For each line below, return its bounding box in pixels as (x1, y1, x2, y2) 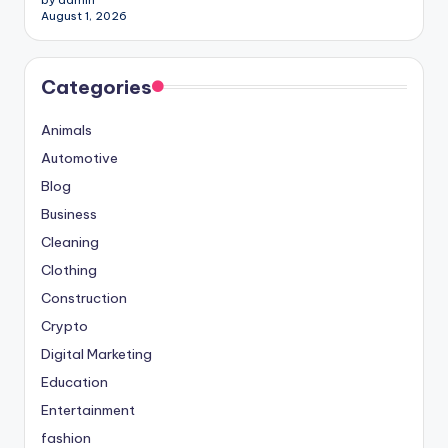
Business (41, 204, 97, 223)
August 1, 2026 (41, 8, 127, 23)
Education (41, 372, 108, 391)
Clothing (41, 260, 97, 279)
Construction (41, 288, 127, 307)
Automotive (41, 148, 118, 167)
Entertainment (41, 400, 135, 419)
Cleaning (41, 232, 99, 251)
